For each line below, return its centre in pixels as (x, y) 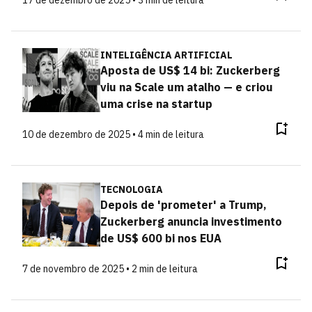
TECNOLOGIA (131, 189)
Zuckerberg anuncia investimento (191, 221)
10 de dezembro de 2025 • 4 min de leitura (113, 134)
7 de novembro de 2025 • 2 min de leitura (110, 269)
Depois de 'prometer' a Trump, (183, 205)
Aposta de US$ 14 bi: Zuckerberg (190, 70)
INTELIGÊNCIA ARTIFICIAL (166, 55)
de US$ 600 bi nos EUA (161, 238)
